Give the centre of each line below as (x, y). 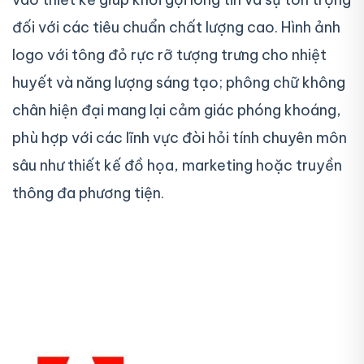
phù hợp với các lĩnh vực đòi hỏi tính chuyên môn (180, 138)
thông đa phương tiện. (88, 193)
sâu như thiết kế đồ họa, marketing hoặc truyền (177, 166)
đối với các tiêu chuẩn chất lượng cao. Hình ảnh (176, 28)
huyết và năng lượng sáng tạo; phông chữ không (179, 83)
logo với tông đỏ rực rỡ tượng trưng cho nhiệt (169, 55)
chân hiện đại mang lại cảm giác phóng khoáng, (177, 110)
